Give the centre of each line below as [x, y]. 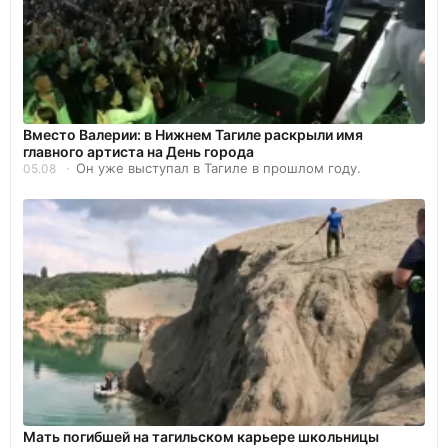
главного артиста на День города [138, 151]
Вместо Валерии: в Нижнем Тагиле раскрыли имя [193, 134]
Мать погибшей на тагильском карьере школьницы [201, 436]
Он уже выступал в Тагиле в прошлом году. [218, 167]
